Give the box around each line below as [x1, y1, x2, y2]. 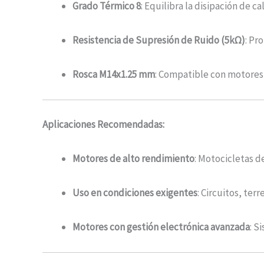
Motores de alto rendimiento [72, 151, 194, 165]
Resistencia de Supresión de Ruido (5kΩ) [72, 33, 245, 47]
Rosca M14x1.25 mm [72, 68, 155, 81]
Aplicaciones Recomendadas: [42, 117, 164, 131]
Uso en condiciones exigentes [72, 186, 197, 200]
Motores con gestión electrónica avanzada [72, 220, 250, 234]
